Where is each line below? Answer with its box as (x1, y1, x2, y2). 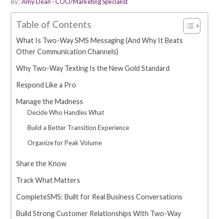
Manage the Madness (16, 97, 83, 106)
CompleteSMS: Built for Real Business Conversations (16, 193, 182, 201)
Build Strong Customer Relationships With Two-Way (16, 209, 181, 218)
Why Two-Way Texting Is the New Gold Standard (16, 64, 170, 73)
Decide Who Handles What (27, 109, 104, 117)
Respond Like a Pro (16, 81, 76, 89)
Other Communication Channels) (16, 47, 118, 56)
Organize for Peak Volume (27, 139, 102, 147)
